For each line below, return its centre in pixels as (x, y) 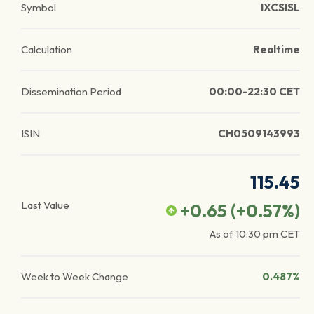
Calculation (47, 49)
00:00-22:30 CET (254, 91)
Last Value (45, 205)
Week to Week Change (75, 277)
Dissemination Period (71, 91)
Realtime (277, 49)
